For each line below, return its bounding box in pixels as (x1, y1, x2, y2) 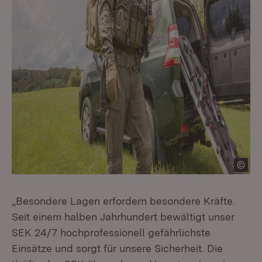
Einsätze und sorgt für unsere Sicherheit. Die (12, 242, 223, 254)
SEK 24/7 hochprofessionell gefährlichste (12, 226, 211, 239)
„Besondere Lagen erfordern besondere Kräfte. (12, 195, 235, 207)
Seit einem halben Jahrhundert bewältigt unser (12, 211, 235, 223)
